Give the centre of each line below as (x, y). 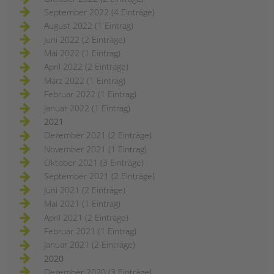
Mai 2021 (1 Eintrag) (82, 204)
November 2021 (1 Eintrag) (95, 149)
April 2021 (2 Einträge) (86, 217)
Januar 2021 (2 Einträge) (90, 245)
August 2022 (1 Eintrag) (89, 26)
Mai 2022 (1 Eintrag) (82, 53)
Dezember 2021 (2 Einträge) (98, 135)
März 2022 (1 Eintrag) (85, 80)
